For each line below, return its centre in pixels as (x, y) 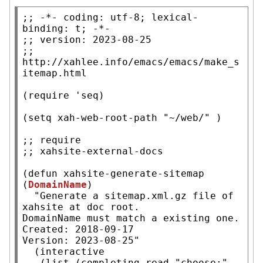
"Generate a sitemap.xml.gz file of (134, 195)
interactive (72, 251)
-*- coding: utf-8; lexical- (119, 17)
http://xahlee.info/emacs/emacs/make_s (131, 62)
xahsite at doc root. (81, 207)
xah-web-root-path (107, 117)
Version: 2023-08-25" (81, 240)
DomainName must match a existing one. (131, 218)
